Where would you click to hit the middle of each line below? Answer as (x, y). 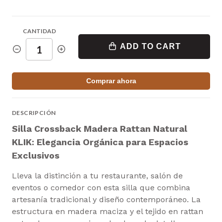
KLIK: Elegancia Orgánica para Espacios (100, 142)
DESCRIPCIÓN (34, 113)
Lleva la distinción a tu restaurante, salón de (97, 176)
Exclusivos (36, 156)
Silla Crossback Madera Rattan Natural (100, 129)
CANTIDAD (39, 31)
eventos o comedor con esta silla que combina (101, 188)
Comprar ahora (111, 81)
